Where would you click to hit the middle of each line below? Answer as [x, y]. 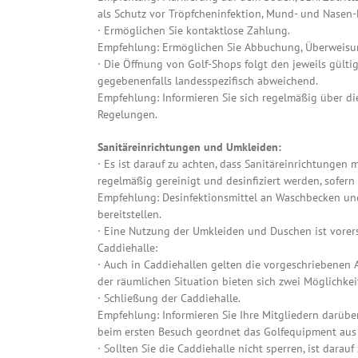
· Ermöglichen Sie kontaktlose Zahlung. [194, 31]
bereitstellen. [129, 215]
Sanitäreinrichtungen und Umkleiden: [189, 147]
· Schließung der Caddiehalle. [169, 298]
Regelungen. [127, 115]
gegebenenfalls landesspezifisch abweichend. [208, 81]
